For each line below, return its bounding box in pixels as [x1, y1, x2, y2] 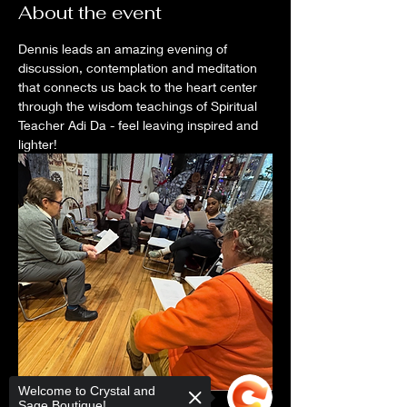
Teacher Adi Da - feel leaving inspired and [18, 117, 262, 133]
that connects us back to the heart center [18, 79, 261, 94]
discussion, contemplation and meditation [18, 60, 261, 75]
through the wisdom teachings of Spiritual [18, 98, 261, 114]
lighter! [18, 136, 61, 152]
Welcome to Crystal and [18, 383, 155, 398]
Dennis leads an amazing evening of [18, 41, 231, 56]
